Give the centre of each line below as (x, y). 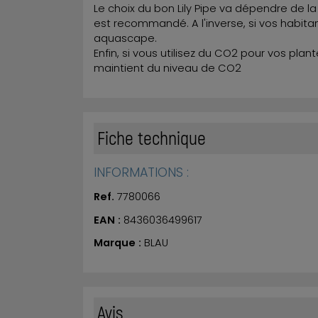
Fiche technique (152, 137)
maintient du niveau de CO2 (168, 68)
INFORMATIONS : (141, 172)
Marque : (119, 243)
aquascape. (125, 38)
